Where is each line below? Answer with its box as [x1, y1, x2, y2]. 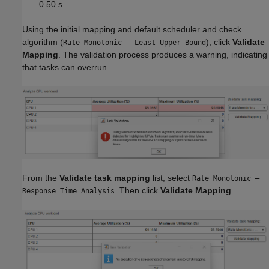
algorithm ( [22, 37, 63, 47]
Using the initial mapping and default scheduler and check [22, 25, 241, 35]
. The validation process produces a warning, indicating [58, 50, 267, 60]
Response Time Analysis [22, 187, 115, 196]
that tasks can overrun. [22, 62, 109, 73]
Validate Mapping [160, 186, 231, 196]
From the [22, 173, 59, 183]
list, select [150, 173, 192, 183]
